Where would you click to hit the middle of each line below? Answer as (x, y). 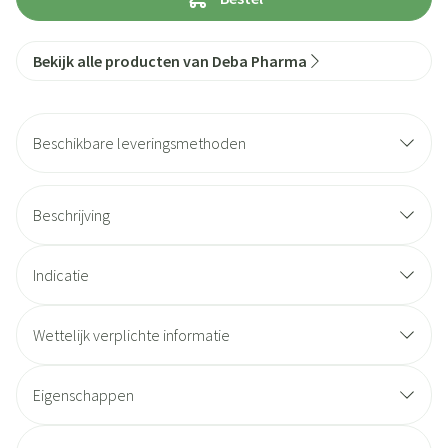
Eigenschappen (83, 395)
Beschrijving (71, 215)
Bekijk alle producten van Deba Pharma (170, 61)
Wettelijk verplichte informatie (131, 335)
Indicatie (61, 275)
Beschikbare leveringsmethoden (139, 143)
